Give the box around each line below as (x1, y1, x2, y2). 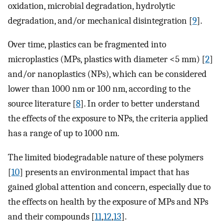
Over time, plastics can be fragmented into (8, 39, 166, 50)
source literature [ (8, 98, 76, 110)
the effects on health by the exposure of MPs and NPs (8, 196, 208, 207)
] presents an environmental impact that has (20, 166, 189, 178)
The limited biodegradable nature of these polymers (8, 151, 203, 163)
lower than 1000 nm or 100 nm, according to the (8, 83, 190, 95)
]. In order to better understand (80, 98, 200, 110)
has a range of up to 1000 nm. (8, 128, 119, 139)
